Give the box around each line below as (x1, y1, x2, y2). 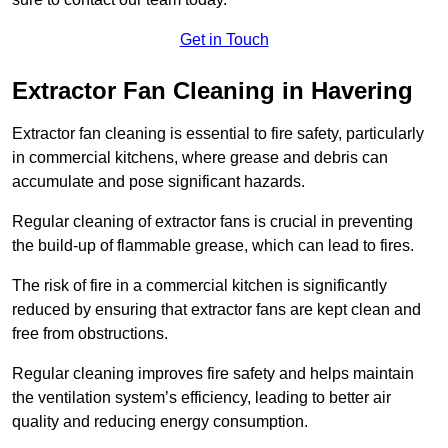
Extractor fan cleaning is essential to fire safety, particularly (12, 125, 424, 143)
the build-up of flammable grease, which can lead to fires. (12, 237, 414, 255)
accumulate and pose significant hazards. (12, 173, 305, 191)
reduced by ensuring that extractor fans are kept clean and (12, 301, 421, 319)
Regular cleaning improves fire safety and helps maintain (12, 365, 414, 383)
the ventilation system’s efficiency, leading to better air (12, 389, 391, 407)
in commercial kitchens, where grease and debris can (12, 149, 388, 167)
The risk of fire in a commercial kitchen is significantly (12, 277, 387, 295)
